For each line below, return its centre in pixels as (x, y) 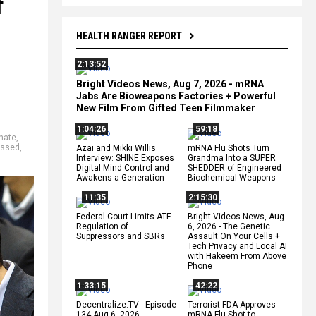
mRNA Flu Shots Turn (229, 148)
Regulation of (102, 226)
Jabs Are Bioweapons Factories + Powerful (176, 96)
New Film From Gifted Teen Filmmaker (166, 108)
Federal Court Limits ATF (123, 216)
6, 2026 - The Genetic (229, 226)
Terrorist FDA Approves (232, 304)
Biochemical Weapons (232, 177)
